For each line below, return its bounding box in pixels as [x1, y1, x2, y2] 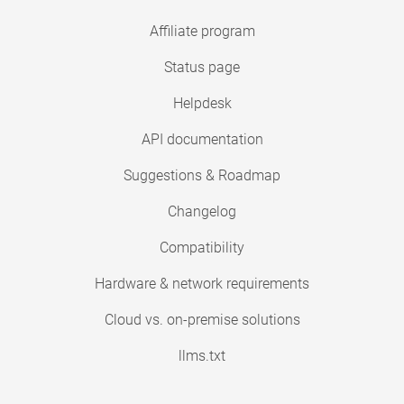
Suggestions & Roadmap [124, 167, 280, 185]
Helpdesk [172, 95, 232, 113]
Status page [164, 59, 240, 77]
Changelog [168, 203, 236, 221]
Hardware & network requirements [95, 275, 309, 293]
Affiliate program [149, 23, 255, 41]
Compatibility [160, 239, 244, 257]
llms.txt [179, 347, 225, 365]
